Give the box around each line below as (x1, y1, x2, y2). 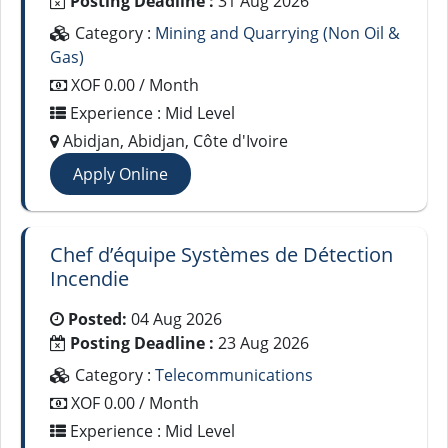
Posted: (68, 308, 127, 330)
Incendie (50, 265, 129, 292)
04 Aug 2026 (127, 308, 222, 330)
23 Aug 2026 (214, 332, 309, 354)
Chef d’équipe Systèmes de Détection (50, 241, 393, 268)
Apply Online (73, 163, 168, 185)
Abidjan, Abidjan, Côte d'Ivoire (59, 130, 288, 152)
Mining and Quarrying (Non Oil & (155, 22, 400, 44)
